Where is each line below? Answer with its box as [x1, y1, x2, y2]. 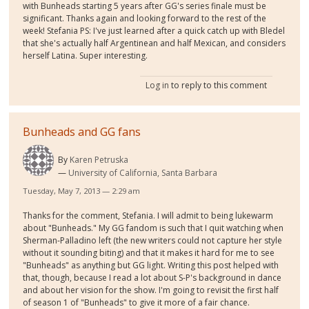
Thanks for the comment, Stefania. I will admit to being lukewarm [23, 210, 274, 222]
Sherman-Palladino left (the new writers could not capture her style [23, 235, 283, 247]
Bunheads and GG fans [23, 124, 141, 140]
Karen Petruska [70, 154, 129, 166]
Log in [145, 79, 169, 92]
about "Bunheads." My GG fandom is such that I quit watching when [23, 222, 284, 235]
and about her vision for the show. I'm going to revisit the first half [23, 284, 279, 297]
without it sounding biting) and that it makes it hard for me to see [23, 247, 275, 259]
